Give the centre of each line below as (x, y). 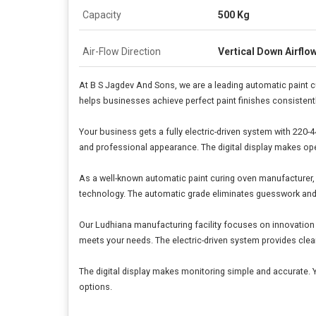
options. (96, 286)
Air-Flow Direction (122, 51)
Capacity (102, 14)
